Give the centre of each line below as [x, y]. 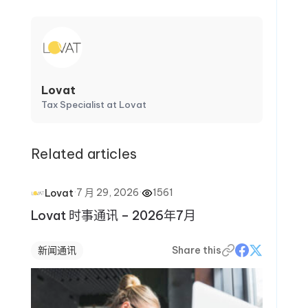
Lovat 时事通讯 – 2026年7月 [113, 215]
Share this [197, 250]
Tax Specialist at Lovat [93, 104]
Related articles [84, 154]
